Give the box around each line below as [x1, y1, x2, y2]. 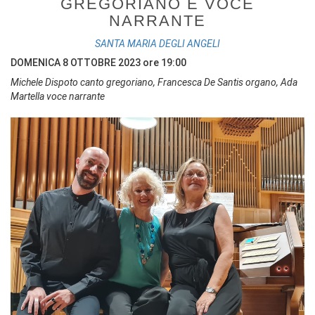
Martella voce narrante [11, 91, 105, 102]
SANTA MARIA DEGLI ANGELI [95, 38, 220, 49]
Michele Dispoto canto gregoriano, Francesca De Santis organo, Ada [11, 77, 297, 88]
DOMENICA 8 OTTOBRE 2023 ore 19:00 [11, 57, 186, 68]
